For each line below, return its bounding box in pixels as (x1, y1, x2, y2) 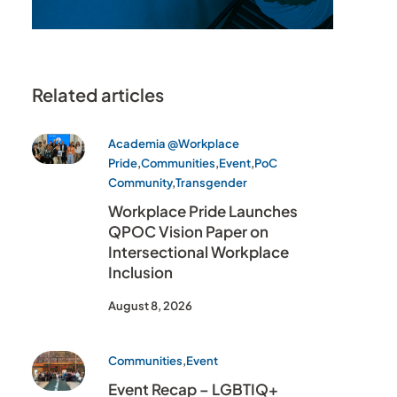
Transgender (175, 175, 247, 190)
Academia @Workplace (108, 136, 239, 151)
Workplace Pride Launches (108, 201, 298, 221)
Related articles (32, 83, 164, 105)
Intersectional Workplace (108, 242, 289, 261)
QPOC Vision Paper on (108, 222, 269, 241)
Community (108, 175, 172, 190)
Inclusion (108, 262, 173, 282)
